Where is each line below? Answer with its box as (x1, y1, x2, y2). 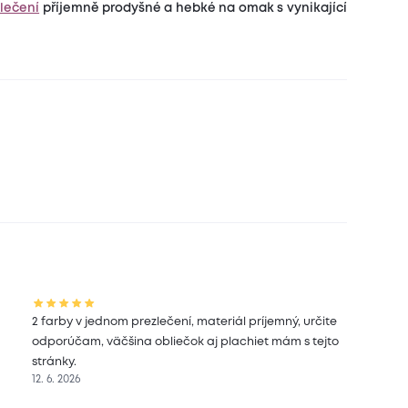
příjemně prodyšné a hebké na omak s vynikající (39, 3, 347, 15)
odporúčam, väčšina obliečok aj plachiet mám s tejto (32, 337, 340, 348)
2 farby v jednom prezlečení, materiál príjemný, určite (32, 317, 338, 328)
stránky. (32, 357, 77, 368)
